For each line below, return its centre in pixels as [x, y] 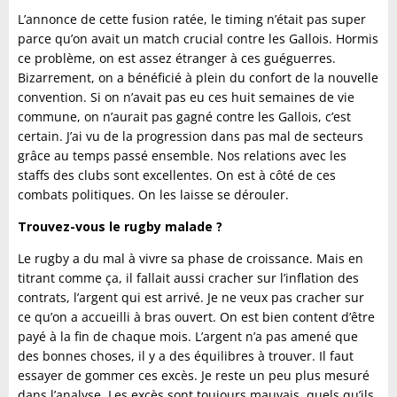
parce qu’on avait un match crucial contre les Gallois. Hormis [198, 39]
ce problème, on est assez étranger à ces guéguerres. [177, 58]
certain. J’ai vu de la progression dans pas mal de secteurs [191, 136]
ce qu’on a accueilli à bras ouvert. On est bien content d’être [196, 317]
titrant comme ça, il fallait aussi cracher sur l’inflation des [188, 278]
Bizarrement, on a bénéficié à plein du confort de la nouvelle [198, 78]
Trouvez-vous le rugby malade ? [120, 227]
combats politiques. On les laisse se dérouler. [153, 195]
